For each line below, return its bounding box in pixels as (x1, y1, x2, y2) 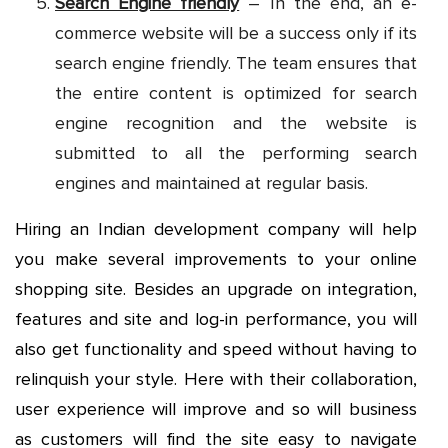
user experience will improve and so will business (15, 398, 417, 421)
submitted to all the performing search (55, 142, 417, 165)
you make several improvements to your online (15, 248, 417, 271)
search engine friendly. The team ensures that (55, 52, 417, 75)
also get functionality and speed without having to (15, 338, 417, 361)
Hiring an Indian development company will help (15, 218, 417, 241)
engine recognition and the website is (55, 112, 417, 135)
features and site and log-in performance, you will (15, 308, 417, 331)
